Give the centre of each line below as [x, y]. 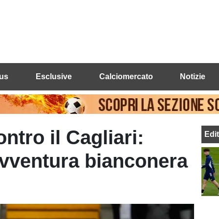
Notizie [193, 77]
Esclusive [54, 77]
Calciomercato [126, 77]
